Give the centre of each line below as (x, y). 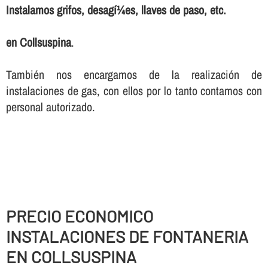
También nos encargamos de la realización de (134, 75)
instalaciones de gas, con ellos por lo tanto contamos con (134, 91)
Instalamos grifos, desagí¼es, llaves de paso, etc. (116, 10)
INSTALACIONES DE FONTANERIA (127, 237)
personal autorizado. (50, 107)
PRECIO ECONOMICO (79, 216)
